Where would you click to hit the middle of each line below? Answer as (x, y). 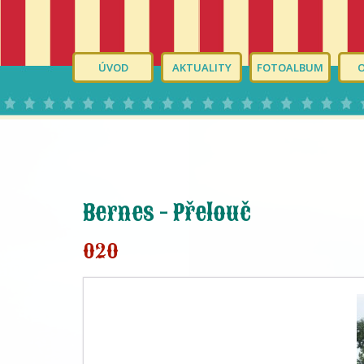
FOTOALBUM (290, 67)
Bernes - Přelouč (167, 212)
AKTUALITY (201, 67)
